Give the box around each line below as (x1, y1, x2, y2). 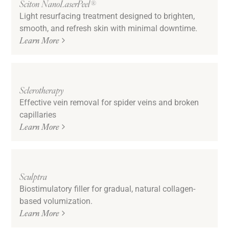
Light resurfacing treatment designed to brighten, (19, 10, 195, 21)
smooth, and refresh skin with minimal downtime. (19, 22, 198, 34)
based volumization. (19, 195, 93, 207)
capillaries (19, 109, 57, 120)
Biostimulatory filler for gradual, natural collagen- (19, 183, 196, 194)
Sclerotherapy (19, 83, 64, 97)
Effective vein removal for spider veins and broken (19, 97, 199, 108)
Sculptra (19, 170, 48, 183)
